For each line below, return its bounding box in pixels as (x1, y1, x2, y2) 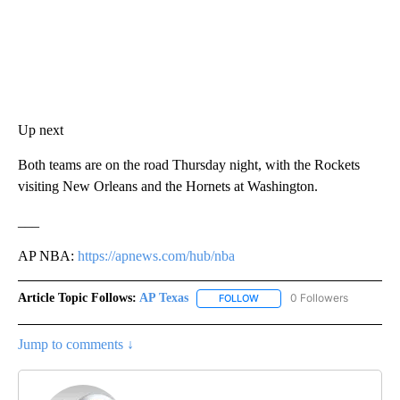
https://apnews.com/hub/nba (78, 248, 235, 264)
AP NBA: (18, 248, 78, 264)
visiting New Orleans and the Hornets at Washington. (18, 179, 318, 195)
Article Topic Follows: (18, 291, 137, 305)
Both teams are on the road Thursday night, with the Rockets (18, 157, 360, 173)
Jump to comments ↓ (18, 336, 134, 352)
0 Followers (290, 291, 348, 305)
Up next (18, 122, 63, 138)
